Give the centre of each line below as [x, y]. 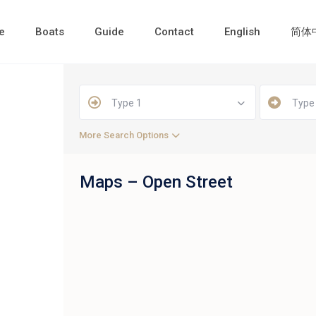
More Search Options [124, 135]
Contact [174, 32]
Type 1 [127, 103]
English [242, 32]
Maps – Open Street [156, 182]
